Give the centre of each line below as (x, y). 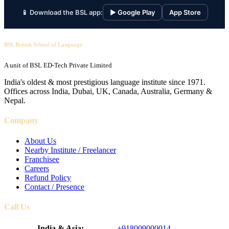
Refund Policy (48, 177)
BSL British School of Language (43, 45)
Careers (37, 168)
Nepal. (15, 100)
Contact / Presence (54, 187)
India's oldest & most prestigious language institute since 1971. (105, 82)
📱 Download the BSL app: (62, 13)
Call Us (17, 207)
